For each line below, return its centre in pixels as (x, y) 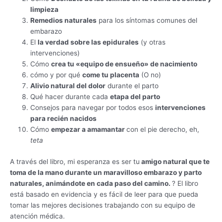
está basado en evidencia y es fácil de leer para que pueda (104, 194)
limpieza (45, 10)
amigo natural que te (175, 161)
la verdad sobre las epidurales (88, 42)
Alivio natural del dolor (68, 86)
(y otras (152, 42)
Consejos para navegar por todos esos (93, 108)
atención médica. (37, 216)
